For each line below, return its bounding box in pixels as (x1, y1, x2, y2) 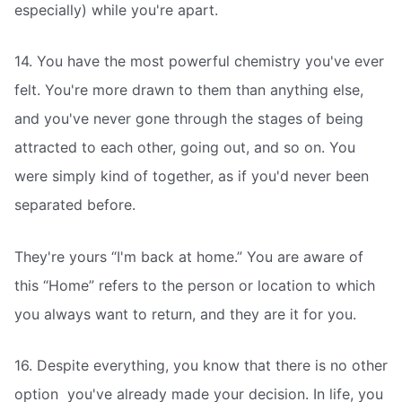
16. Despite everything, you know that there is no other (14, 356, 388, 375)
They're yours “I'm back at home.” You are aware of (14, 247, 363, 266)
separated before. (14, 196, 135, 214)
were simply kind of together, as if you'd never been (14, 167, 369, 186)
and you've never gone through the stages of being (14, 109, 363, 128)
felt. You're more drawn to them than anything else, (14, 81, 363, 100)
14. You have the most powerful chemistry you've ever (14, 52, 384, 71)
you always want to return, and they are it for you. (14, 304, 356, 323)
